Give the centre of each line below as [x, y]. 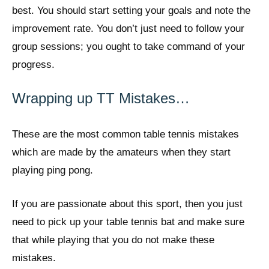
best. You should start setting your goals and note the [131, 10]
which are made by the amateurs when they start [121, 153]
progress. [33, 64]
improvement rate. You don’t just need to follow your [128, 28]
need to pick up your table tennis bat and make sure [128, 222]
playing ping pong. [53, 171]
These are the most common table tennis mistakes [125, 134]
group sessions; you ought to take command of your [128, 46]
